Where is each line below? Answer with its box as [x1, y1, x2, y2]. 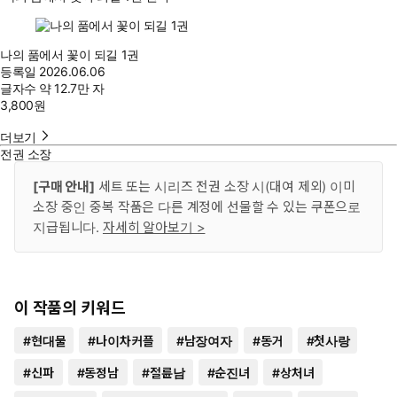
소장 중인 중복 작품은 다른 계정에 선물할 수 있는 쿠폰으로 [33, 198, 362, 215]
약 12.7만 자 [39, 81, 105, 96]
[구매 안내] [33, 178, 95, 195]
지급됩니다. [33, 219, 103, 236]
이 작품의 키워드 [14, 299, 126, 317]
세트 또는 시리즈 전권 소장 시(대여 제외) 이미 [94, 178, 355, 195]
